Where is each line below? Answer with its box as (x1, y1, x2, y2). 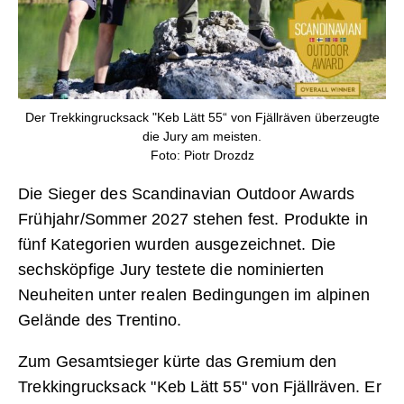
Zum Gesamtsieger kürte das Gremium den (18, 352, 337, 371)
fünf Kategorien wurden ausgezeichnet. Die (18, 234, 336, 253)
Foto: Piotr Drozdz (150, 147, 254, 162)
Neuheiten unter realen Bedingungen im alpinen (18, 285, 371, 304)
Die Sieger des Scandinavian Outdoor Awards (18, 184, 355, 203)
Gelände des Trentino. (18, 310, 182, 329)
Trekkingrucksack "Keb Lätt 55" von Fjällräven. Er (18, 377, 381, 396)
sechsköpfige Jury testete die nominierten (18, 260, 325, 279)
